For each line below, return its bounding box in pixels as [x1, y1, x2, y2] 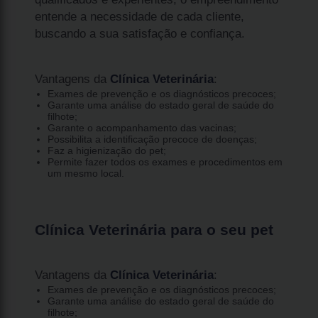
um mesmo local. [47, 167, 124, 179]
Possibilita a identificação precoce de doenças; [47, 133, 257, 145]
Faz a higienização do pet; [47, 144, 166, 156]
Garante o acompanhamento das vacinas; [47, 121, 236, 133]
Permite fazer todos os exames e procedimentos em [47, 155, 283, 168]
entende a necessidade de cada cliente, [35, 9, 245, 23]
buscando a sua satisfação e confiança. [35, 26, 246, 40]
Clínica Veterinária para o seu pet [35, 221, 274, 238]
